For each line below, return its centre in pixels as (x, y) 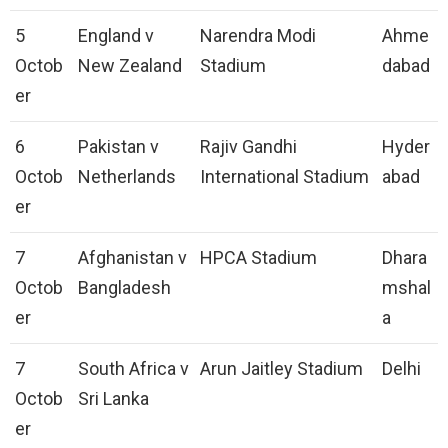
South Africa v (133, 369)
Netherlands (127, 177)
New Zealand (130, 66)
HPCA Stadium (258, 258)
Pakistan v (118, 147)
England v (116, 36)
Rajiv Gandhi (248, 147)
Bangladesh (124, 288)
